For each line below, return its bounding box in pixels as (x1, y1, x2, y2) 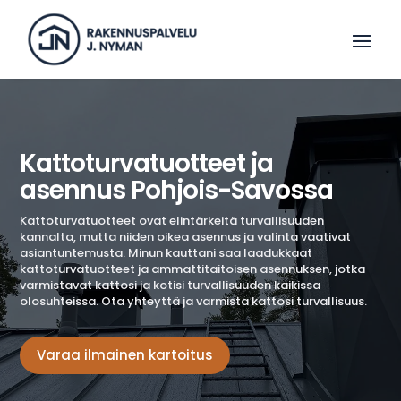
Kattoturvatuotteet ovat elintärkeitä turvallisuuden (20, 211, 325, 229)
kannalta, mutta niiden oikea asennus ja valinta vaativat (20, 227, 352, 245)
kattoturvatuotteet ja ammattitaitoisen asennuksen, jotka (20, 260, 366, 277)
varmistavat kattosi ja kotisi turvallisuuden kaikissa (20, 276, 321, 294)
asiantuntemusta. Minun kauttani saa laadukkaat (20, 243, 313, 261)
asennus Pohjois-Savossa (20, 172, 334, 208)
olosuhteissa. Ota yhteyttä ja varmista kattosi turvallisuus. (20, 292, 368, 310)
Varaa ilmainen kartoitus (37, 346, 214, 365)
